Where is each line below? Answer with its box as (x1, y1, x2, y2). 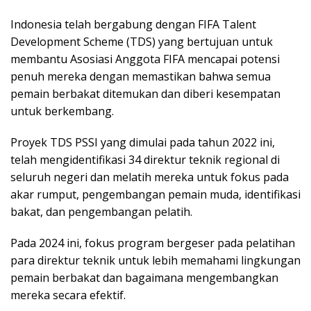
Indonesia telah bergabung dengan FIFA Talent (10, 17, 256, 33)
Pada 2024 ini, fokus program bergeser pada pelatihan (10, 235, 295, 251)
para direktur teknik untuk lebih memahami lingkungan (10, 253, 301, 269)
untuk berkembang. (10, 103, 114, 119)
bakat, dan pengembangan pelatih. (10, 204, 192, 220)
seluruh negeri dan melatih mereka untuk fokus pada (10, 169, 289, 185)
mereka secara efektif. (10, 287, 126, 303)
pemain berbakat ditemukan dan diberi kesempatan (10, 86, 280, 102)
